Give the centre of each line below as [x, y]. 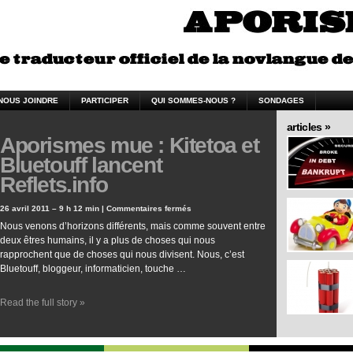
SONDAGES [281, 100]
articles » [308, 127]
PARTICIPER [105, 100]
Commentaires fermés [149, 208]
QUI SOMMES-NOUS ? [193, 100]
